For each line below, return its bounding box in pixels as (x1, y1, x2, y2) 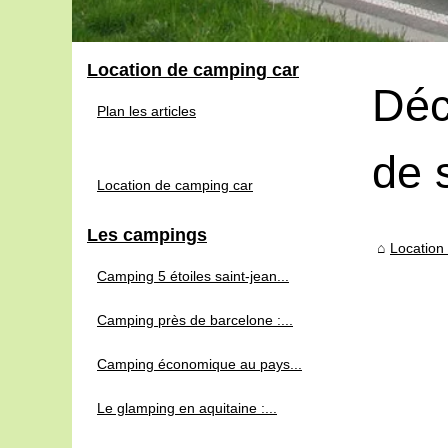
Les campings (87, 224, 207, 245)
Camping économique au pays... (97, 355, 302, 372)
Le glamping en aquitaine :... (97, 399, 277, 416)
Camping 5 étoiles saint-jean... (97, 267, 289, 284)
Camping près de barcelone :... (97, 311, 293, 328)
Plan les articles (97, 102, 196, 119)
